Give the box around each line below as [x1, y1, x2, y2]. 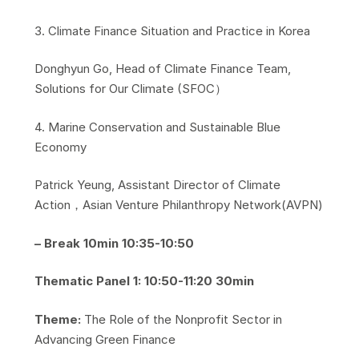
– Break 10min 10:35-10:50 [34, 235, 194, 251]
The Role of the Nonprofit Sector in [83, 311, 282, 327]
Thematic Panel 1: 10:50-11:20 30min [34, 273, 254, 289]
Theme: [34, 311, 84, 327]
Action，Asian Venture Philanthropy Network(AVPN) [34, 197, 323, 213]
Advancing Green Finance [34, 331, 175, 347]
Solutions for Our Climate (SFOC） [34, 81, 227, 97]
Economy [34, 139, 87, 155]
